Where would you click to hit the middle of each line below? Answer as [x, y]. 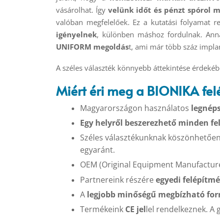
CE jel [134, 209]
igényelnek [76, 34]
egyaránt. [97, 150]
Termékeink [101, 209]
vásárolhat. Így [81, 10]
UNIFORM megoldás [92, 46]
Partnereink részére [117, 179]
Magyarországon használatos [134, 108]
